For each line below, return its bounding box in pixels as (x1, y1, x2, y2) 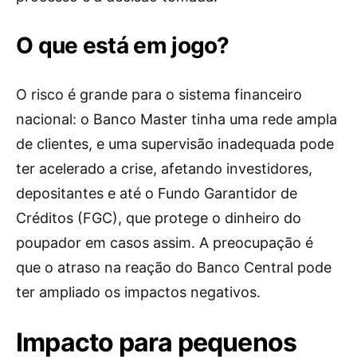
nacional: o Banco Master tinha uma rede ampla (16, 111, 337, 127)
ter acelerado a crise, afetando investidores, (16, 160, 312, 177)
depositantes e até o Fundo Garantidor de (16, 185, 297, 202)
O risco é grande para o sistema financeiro (16, 86, 302, 103)
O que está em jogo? (16, 32, 229, 59)
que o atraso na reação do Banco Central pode (16, 259, 331, 276)
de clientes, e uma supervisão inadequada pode (16, 135, 334, 152)
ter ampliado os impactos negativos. (16, 284, 261, 300)
